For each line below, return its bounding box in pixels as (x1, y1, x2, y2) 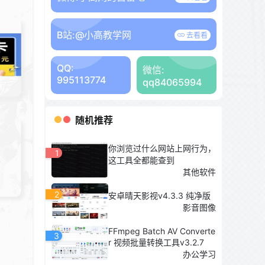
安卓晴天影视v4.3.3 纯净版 (108, 190, 211, 201)
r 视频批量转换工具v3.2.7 (108, 237, 204, 247)
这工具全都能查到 (108, 155, 174, 165)
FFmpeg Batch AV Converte (108, 225, 215, 236)
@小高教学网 (75, 29, 131, 41)
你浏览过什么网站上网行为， (108, 143, 216, 153)
